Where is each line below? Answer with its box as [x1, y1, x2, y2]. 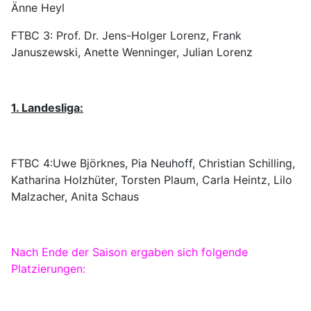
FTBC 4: [11, 156, 53, 170]
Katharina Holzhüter [11, 173, 115, 187]
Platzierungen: [11, 262, 85, 276]
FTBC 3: [11, 28, 56, 42]
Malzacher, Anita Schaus [11, 190, 139, 203]
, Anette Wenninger [78, 45, 176, 59]
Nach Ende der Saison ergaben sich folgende [11, 245, 248, 259]
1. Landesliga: [11, 101, 83, 115]
